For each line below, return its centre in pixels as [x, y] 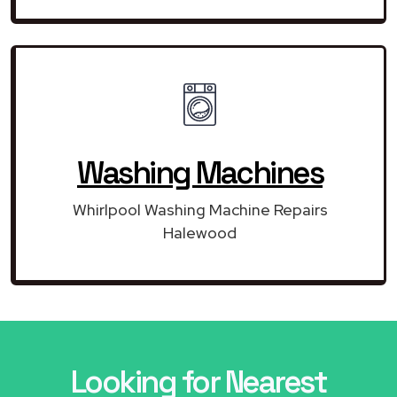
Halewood [200, 232]
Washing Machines [200, 172]
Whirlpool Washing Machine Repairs [200, 209]
